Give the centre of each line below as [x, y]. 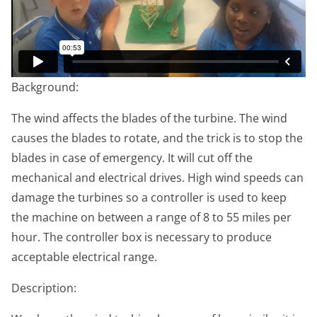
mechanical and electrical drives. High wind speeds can [157, 178]
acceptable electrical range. [84, 257]
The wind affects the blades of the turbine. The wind [149, 119]
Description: [44, 288]
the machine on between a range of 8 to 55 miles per [151, 218]
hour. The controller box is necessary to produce [142, 237]
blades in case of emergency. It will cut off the [132, 158]
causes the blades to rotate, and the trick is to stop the [157, 138]
